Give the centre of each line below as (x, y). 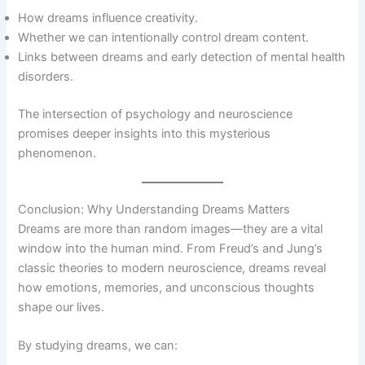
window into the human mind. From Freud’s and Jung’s (171, 249)
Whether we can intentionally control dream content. (164, 37)
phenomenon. (57, 153)
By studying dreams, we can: (98, 346)
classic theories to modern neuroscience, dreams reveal (172, 268)
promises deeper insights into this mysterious (145, 133)
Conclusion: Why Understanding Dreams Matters (154, 210)
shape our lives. (62, 308)
